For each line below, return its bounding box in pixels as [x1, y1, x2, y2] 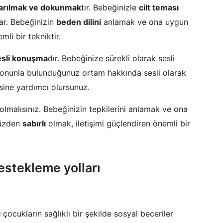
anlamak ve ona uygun [101, 17, 188, 27]
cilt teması [139, 2, 179, 13]
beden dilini [56, 17, 101, 27]
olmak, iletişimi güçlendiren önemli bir [46, 118, 190, 129]
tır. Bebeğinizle [81, 2, 139, 13]
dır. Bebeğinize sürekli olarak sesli [48, 53, 175, 64]
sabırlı [22, 118, 46, 129]
